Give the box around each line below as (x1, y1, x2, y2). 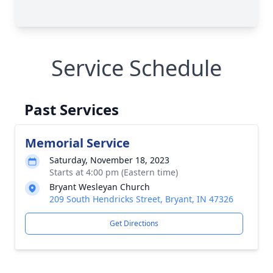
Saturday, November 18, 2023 (49, 154, 169, 166)
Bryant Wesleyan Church (49, 181, 150, 193)
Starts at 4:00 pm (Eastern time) (49, 166, 178, 178)
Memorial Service (25, 135, 130, 151)
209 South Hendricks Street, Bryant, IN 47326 (49, 193, 233, 205)
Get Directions (110, 218, 158, 229)
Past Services (24, 99, 119, 119)
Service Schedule (51, 53, 222, 83)
